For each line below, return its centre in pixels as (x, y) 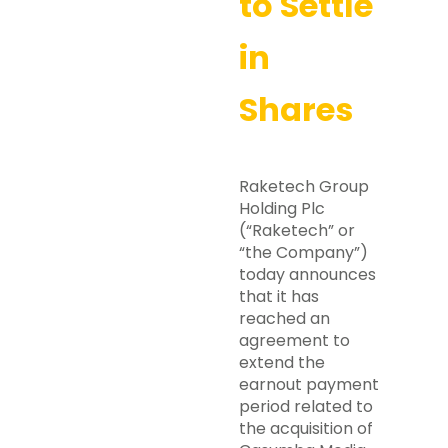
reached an (284, 318)
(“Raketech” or (297, 230)
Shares (296, 109)
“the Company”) (303, 252)
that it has (279, 296)
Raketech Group (304, 186)
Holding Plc (282, 208)
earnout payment (309, 384)
